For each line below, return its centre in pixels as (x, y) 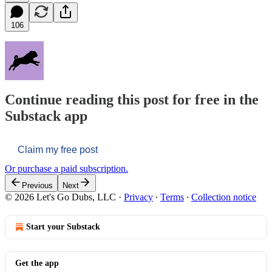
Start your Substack (63, 227)
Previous (37, 186)
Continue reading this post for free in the (132, 100)
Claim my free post (58, 150)
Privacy (138, 197)
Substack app (46, 116)
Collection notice (224, 197)
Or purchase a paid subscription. (66, 169)
